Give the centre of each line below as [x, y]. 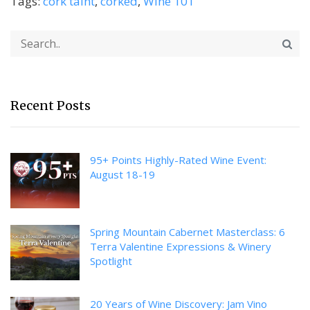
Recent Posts [51, 105]
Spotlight [111, 261]
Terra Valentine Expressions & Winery [181, 246]
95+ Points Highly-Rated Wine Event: [178, 159]
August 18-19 [122, 174]
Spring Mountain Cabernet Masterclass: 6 [188, 231]
